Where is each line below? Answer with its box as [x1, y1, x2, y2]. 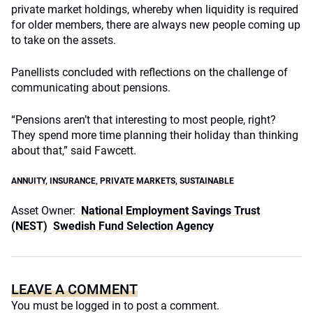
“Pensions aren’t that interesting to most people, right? [11, 113, 276, 126]
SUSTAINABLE [180, 176, 234, 186]
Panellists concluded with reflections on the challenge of [11, 66, 288, 79]
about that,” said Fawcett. [11, 144, 136, 157]
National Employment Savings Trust [81, 204, 260, 217]
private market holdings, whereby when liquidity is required [11, 3, 298, 16]
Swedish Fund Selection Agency [53, 219, 214, 233]
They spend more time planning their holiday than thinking [11, 129, 298, 142]
